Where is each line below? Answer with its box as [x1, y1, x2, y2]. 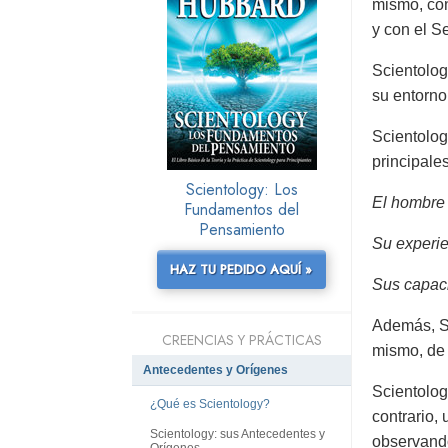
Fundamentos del [184, 198, 299, 221]
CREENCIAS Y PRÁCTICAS [161, 330, 322, 350]
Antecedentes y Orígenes [143, 363, 288, 377]
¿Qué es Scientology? [150, 397, 270, 412]
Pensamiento [198, 218, 285, 241]
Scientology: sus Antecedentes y [150, 426, 325, 441]
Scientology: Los [185, 178, 298, 201]
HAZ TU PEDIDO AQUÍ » [170, 260, 313, 279]
